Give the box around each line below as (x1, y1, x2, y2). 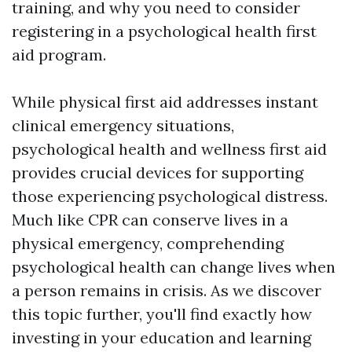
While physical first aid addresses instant (12, 92, 318, 112)
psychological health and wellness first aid (12, 139, 327, 159)
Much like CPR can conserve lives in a (12, 210, 288, 229)
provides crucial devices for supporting (12, 163, 303, 182)
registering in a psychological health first (12, 21, 317, 41)
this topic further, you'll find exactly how (12, 304, 312, 324)
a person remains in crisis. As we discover (12, 280, 321, 300)
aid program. (12, 45, 106, 64)
